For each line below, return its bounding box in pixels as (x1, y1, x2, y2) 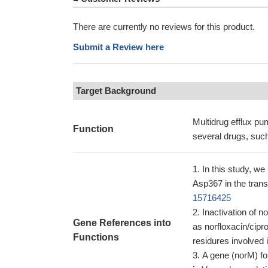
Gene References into (73, 218, 171, 228)
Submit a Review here (73, 42, 164, 52)
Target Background (76, 86, 156, 96)
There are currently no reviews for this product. (73, 22, 255, 32)
